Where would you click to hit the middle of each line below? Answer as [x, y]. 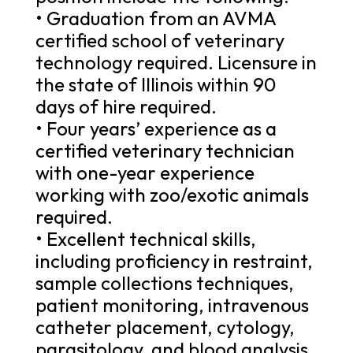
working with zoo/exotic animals [172, 194]
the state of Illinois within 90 [155, 84]
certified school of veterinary [160, 40]
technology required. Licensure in [176, 62]
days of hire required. [126, 106]
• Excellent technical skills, [145, 238]
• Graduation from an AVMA [155, 18]
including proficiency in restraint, [174, 260]
